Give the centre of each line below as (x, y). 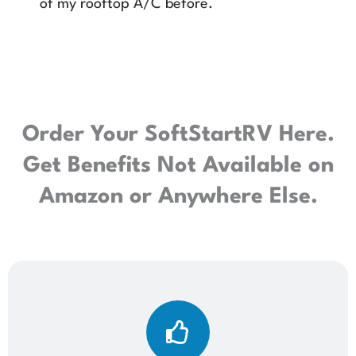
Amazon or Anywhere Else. (178, 197)
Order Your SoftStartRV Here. (178, 135)
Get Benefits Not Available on (178, 166)
